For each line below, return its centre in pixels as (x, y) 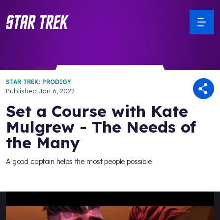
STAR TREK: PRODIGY (39, 82)
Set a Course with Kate (97, 111)
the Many (43, 142)
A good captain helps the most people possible (79, 162)
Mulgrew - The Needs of (101, 127)
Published (22, 91)
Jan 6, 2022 (57, 91)
